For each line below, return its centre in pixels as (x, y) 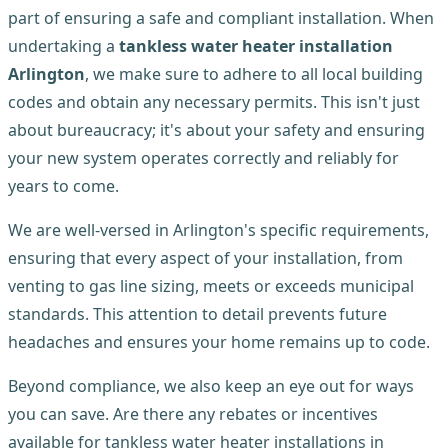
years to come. (63, 186)
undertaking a (63, 46)
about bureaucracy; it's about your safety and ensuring (216, 130)
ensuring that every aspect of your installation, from (205, 258)
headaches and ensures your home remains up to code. (219, 342)
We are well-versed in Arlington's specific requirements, (218, 230)
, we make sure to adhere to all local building (254, 74)
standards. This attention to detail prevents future (197, 314)
